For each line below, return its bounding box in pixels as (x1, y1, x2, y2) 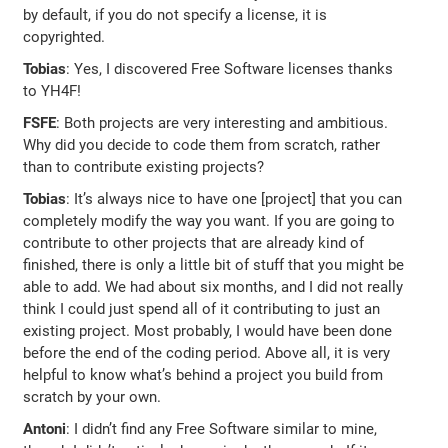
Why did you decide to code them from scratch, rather (23, 135, 381, 154)
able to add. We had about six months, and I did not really (23, 277, 404, 296)
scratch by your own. (23, 387, 162, 406)
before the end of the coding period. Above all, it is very (23, 343, 391, 362)
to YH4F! (23, 81, 82, 100)
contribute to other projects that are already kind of (23, 233, 365, 252)
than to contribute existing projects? (23, 157, 265, 176)
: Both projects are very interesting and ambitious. (56, 113, 389, 132)
